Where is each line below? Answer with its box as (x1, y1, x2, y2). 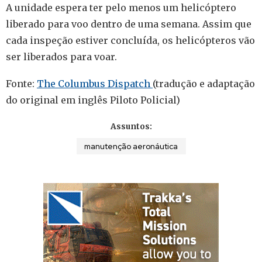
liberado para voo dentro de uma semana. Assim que (6, 18, 251, 30)
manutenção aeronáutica (84, 140, 178, 151)
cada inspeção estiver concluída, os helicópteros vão (6, 35, 255, 47)
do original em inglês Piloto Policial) (6, 94, 180, 106)
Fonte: (6, 78, 37, 90)
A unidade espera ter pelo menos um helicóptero (6, 2, 236, 14)
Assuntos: (110, 122, 152, 132)
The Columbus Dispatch (37, 78, 150, 90)
